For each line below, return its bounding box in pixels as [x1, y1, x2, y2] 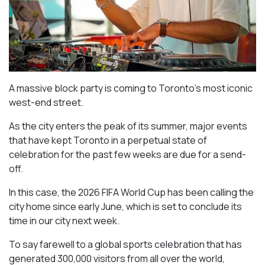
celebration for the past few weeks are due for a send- [9, 148, 246, 161]
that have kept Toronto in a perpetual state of [9, 134, 207, 147]
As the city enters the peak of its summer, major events [9, 119, 247, 133]
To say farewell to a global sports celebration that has [9, 238, 242, 251]
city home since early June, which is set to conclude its [9, 200, 242, 214]
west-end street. [9, 96, 83, 109]
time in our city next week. [9, 214, 119, 228]
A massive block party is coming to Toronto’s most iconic [9, 82, 253, 95]
